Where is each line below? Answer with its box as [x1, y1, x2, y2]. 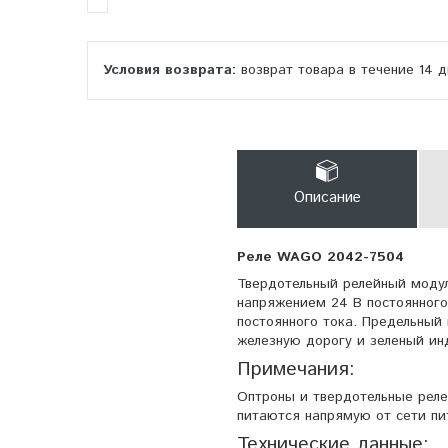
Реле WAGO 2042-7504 [237, 246, 404, 267]
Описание [293, 186, 361, 208]
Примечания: [237, 354, 355, 383]
